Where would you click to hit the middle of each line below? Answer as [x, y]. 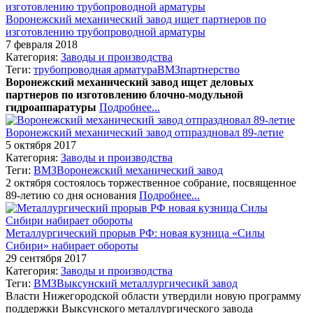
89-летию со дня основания [72, 195]
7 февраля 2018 [42, 44]
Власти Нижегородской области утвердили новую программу [153, 296]
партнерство [210, 69]
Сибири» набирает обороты [72, 245]
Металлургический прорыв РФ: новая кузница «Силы [135, 233]
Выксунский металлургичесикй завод [147, 283]
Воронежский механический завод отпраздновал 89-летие [145, 132]
